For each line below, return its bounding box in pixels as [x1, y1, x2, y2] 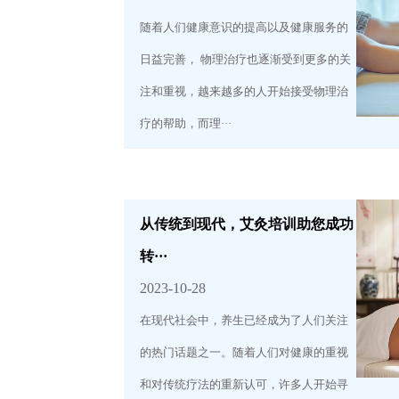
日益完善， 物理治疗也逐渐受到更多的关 [140, 52, 352, 66]
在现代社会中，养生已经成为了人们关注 [140, 313, 349, 328]
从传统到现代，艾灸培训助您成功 [140, 216, 354, 232]
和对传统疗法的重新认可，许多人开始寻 [140, 378, 349, 392]
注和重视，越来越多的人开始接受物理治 [140, 84, 349, 98]
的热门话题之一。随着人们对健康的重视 [140, 346, 349, 360]
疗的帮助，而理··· [140, 116, 232, 130]
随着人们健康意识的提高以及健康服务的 [140, 20, 349, 34]
